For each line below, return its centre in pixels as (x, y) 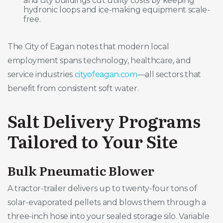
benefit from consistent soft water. (73, 88)
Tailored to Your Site (93, 141)
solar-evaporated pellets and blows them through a (107, 203)
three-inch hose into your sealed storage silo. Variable (109, 217)
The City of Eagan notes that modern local (88, 46)
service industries (41, 74)
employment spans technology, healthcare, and (99, 60)
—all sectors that (169, 74)
